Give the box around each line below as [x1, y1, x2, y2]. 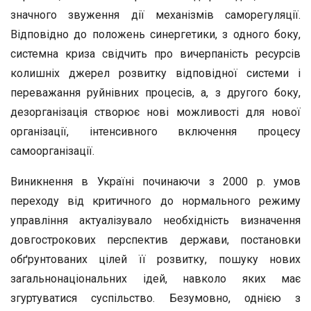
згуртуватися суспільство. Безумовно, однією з [10, 292, 301, 305]
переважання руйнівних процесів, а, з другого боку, [10, 86, 301, 99]
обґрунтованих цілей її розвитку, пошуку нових [10, 253, 301, 266]
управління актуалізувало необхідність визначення [10, 214, 301, 227]
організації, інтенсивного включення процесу [10, 125, 301, 138]
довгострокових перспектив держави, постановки [10, 233, 301, 246]
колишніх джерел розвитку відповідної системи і [10, 67, 301, 80]
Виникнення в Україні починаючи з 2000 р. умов [10, 175, 301, 188]
